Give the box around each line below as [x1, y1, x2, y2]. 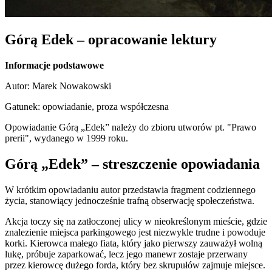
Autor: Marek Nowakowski [5, 81, 111, 91]
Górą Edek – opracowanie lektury [5, 32, 217, 48]
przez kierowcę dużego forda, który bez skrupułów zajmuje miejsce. [5, 259, 265, 270]
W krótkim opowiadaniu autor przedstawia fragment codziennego [5, 184, 256, 195]
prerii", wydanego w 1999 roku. [5, 133, 128, 143]
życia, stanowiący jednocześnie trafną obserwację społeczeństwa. [5, 195, 254, 206]
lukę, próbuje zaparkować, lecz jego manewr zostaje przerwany [5, 248, 248, 259]
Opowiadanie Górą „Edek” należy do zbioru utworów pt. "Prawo [5, 122, 256, 132]
